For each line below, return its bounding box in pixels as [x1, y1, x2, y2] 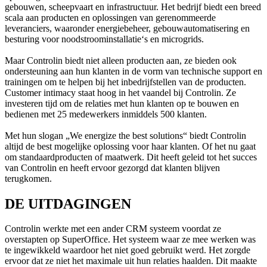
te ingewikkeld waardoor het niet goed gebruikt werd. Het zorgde [5, 245, 250, 256]
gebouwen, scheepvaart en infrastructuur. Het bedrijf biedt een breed [5, 1, 261, 12]
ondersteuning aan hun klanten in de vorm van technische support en [5, 66, 262, 76]
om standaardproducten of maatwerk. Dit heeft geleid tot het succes [5, 151, 257, 162]
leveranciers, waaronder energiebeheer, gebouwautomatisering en [5, 23, 250, 33]
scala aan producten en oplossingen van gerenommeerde [5, 12, 216, 23]
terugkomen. [5, 173, 52, 184]
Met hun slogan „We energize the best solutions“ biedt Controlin [5, 130, 246, 141]
